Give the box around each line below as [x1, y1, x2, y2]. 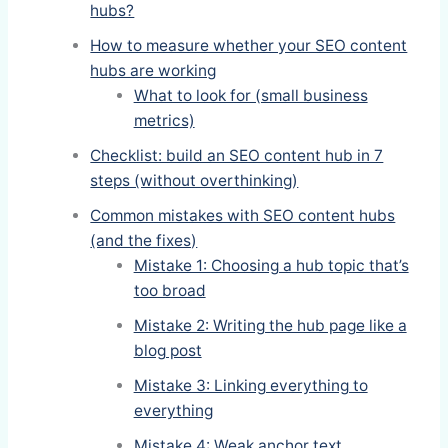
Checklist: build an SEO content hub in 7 [90, 146, 384, 166]
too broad [133, 281, 206, 301]
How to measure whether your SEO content [90, 36, 408, 56]
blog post [133, 341, 202, 361]
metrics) [133, 111, 195, 131]
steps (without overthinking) [90, 171, 299, 191]
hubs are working [90, 61, 217, 81]
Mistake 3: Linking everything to [133, 376, 368, 396]
